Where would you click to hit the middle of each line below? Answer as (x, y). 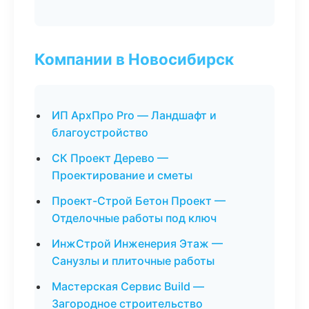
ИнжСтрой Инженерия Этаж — (137, 243)
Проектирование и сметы (122, 175)
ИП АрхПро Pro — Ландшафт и (134, 115)
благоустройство (100, 132)
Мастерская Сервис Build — (128, 286)
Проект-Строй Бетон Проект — (139, 201)
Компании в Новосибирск (134, 59)
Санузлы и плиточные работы (133, 261)
